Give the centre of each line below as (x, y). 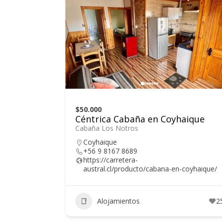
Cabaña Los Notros (107, 128)
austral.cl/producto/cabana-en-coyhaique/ (150, 168)
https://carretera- (111, 160)
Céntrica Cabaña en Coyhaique (140, 119)
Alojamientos (118, 201)
